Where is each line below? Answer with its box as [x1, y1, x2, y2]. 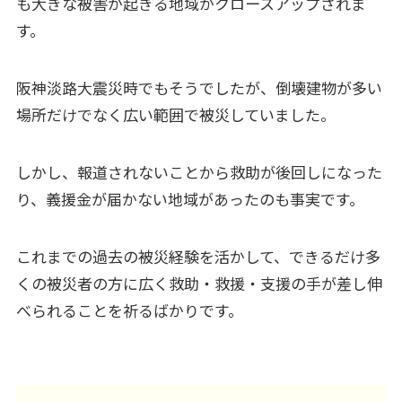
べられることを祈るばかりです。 [15, 299, 243, 322]
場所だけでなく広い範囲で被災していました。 [15, 103, 336, 127]
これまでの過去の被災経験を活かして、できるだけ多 [15, 245, 380, 268]
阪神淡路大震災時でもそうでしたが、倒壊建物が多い [15, 76, 382, 100]
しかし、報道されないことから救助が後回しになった [15, 161, 382, 184]
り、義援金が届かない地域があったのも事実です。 [15, 188, 364, 211]
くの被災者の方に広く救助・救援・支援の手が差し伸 [15, 272, 382, 295]
